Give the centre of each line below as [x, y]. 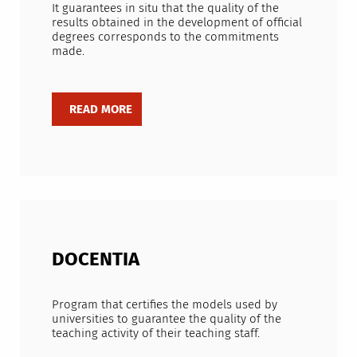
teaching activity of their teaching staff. [155, 333]
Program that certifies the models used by [164, 305]
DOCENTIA [95, 259]
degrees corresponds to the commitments [165, 37]
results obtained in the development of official [177, 23]
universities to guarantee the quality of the [166, 319]
